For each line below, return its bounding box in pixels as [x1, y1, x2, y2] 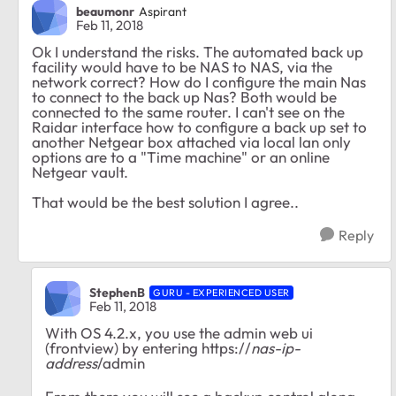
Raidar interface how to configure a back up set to [32, 118, 367, 137]
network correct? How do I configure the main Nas [32, 72, 366, 92]
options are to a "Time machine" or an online [32, 148, 330, 167]
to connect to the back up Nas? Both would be [32, 88, 337, 107]
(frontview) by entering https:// [45, 339, 251, 358]
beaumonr [76, 3, 134, 19]
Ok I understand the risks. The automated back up [32, 42, 363, 62]
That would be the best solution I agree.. [32, 193, 299, 212]
